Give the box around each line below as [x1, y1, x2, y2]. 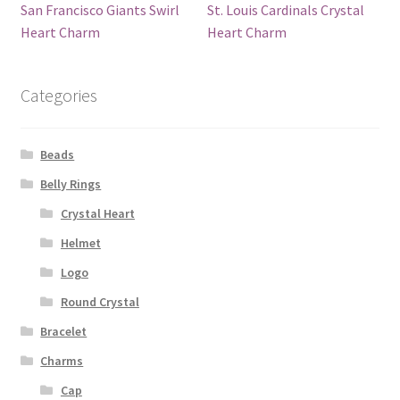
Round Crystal [60, 293, 139, 310]
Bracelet [40, 322, 87, 339]
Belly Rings [40, 175, 102, 192]
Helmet [60, 234, 101, 251]
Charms [40, 352, 84, 369]
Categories [20, 84, 97, 107]
